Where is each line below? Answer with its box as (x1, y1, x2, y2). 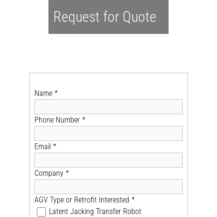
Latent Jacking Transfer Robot (49, 206, 142, 216)
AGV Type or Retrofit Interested (34, 195, 132, 204)
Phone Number (34, 115, 82, 124)
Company (34, 168, 66, 178)
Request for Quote (53, 8, 156, 25)
